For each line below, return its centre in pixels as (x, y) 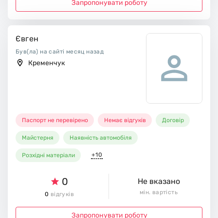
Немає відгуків (125, 120)
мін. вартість (159, 192)
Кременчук (46, 63)
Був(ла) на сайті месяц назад (60, 51)
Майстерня (38, 137)
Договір (173, 120)
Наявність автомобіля (101, 137)
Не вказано (159, 181)
